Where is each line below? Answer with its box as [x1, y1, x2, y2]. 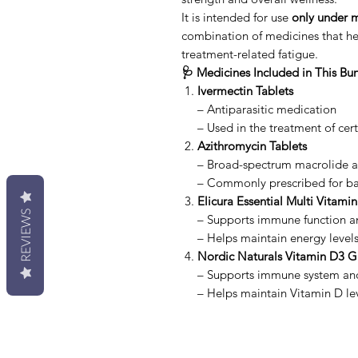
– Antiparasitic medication [197, 101, 336, 117]
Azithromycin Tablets [197, 138, 307, 154]
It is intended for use [181, 10, 292, 26]
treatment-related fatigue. [181, 46, 318, 62]
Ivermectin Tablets [197, 83, 293, 99]
